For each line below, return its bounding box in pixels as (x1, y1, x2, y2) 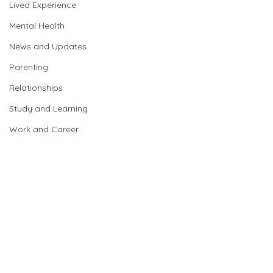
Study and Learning (9, 103, 88, 114)
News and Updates (9, 41, 87, 52)
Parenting (9, 62, 48, 73)
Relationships (9, 82, 63, 93)
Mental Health (9, 20, 65, 31)
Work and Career (9, 124, 79, 135)
